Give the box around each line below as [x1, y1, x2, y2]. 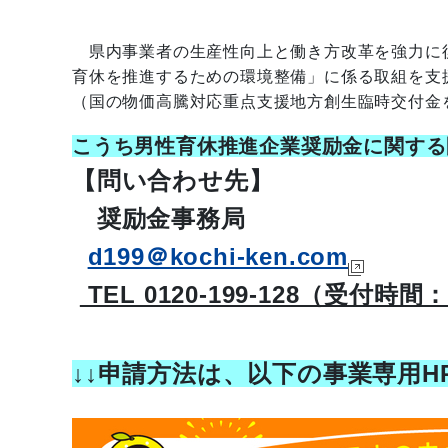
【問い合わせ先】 [72, 167, 274, 194]
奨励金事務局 [72, 205, 246, 232]
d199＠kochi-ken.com [87, 243, 349, 270]
